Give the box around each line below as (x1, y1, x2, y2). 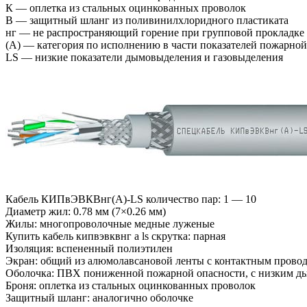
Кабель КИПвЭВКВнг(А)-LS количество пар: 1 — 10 (5, 193, 256, 206)
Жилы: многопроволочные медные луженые (5, 218, 214, 230)
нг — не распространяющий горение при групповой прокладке (5, 26, 304, 38)
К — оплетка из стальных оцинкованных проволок (5, 1, 246, 14)
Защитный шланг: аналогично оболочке (5, 292, 193, 304)
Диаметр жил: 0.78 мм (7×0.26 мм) (5, 206, 166, 218)
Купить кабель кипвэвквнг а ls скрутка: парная (5, 230, 225, 243)
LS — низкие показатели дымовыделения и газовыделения (5, 51, 283, 63)
